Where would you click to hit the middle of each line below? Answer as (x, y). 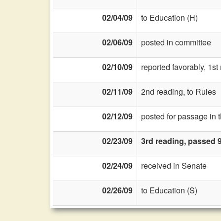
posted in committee (176, 42)
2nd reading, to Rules (179, 92)
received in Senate (174, 166)
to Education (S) (169, 190)
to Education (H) (169, 18)
